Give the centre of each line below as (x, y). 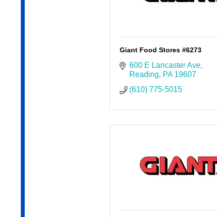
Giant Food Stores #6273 (160, 50)
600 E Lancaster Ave (165, 65)
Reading (144, 75)
